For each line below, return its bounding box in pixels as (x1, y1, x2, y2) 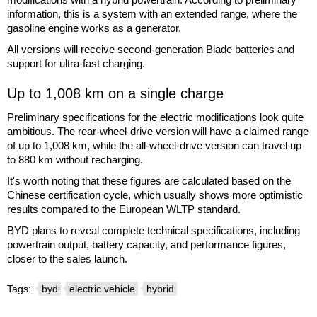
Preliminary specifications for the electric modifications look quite (7, 110, 304, 123)
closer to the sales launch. (7, 252, 127, 265)
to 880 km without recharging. (7, 153, 143, 166)
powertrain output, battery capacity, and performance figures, (7, 238, 286, 250)
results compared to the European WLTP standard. (7, 202, 241, 215)
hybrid (146, 282, 174, 294)
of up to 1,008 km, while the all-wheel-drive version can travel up (7, 139, 301, 151)
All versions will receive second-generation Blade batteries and (7, 42, 294, 55)
